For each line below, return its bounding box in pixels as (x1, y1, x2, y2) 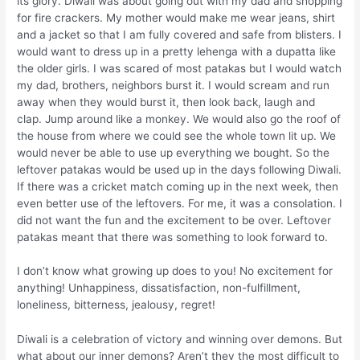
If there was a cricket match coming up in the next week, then (17, 179, 339, 193)
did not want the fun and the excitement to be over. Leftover (17, 213, 332, 227)
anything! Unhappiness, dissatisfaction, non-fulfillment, (17, 281, 301, 295)
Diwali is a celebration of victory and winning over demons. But (17, 333, 343, 346)
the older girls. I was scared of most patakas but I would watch (17, 61, 342, 75)
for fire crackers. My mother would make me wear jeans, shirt (17, 10, 336, 24)
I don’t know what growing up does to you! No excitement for (17, 264, 333, 278)
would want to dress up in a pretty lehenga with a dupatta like (17, 44, 337, 58)
